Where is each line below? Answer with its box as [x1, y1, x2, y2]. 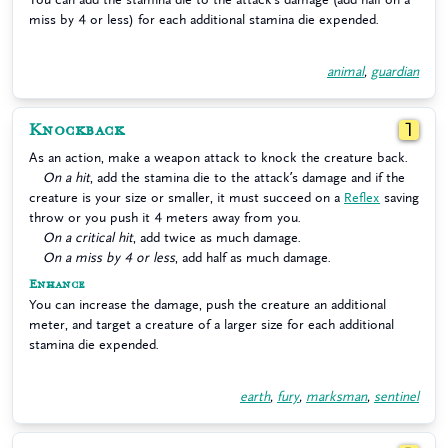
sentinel [374, 390, 419, 403]
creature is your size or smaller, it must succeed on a [29, 191, 344, 204]
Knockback [29, 120, 125, 140]
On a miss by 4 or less [43, 251, 175, 264]
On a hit [43, 171, 90, 184]
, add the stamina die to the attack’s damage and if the [90, 171, 405, 184]
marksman [306, 390, 367, 403]
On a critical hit [43, 231, 133, 244]
